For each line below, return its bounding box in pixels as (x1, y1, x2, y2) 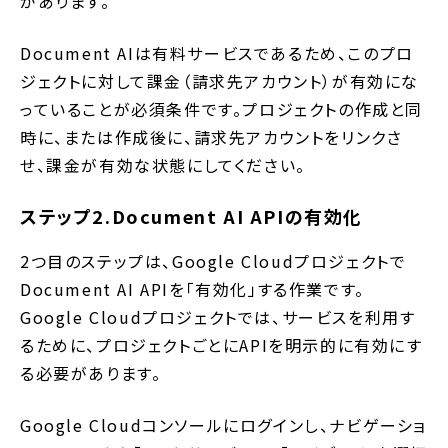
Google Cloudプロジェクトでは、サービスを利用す (20, 305, 416, 330)
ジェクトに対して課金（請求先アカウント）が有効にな (20, 69, 420, 94)
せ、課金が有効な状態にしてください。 (20, 153, 306, 178)
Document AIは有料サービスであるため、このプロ (20, 41, 414, 66)
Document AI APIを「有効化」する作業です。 (20, 277, 365, 302)
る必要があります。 (20, 361, 162, 386)
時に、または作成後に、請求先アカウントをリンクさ (20, 125, 403, 150)
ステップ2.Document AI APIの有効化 (20, 203, 364, 230)
